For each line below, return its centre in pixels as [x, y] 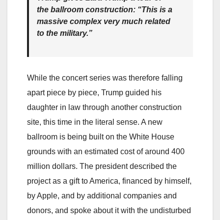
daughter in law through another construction [104, 107]
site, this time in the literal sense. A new [95, 122]
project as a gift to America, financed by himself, [109, 181]
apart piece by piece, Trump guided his [94, 92]
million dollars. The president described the [102, 166]
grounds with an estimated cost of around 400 [106, 151]
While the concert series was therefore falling [105, 78]
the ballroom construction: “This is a [105, 9]
